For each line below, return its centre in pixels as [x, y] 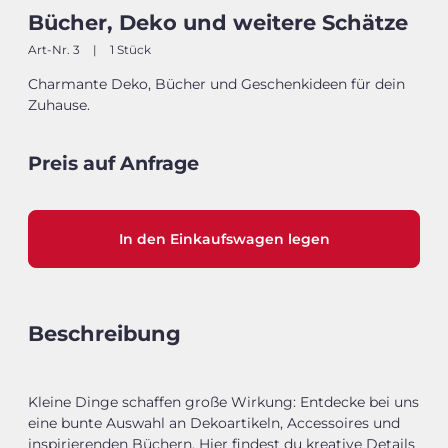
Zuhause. [59, 105]
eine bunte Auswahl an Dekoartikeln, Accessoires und [214, 423]
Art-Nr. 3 [55, 50]
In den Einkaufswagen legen [224, 239]
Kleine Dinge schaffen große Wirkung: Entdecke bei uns [223, 402]
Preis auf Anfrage [113, 162]
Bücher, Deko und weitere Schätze [218, 23]
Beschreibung [104, 334]
